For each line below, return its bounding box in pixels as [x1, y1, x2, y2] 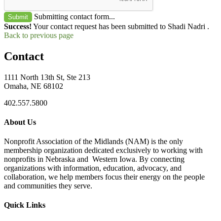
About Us [4, 117, 36, 126]
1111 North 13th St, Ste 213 [4, 73, 90, 81]
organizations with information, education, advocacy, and [4, 164, 182, 173]
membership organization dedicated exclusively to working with [4, 146, 203, 155]
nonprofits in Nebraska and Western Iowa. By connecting [4, 155, 184, 164]
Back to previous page [4, 31, 74, 39]
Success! [4, 22, 32, 31]
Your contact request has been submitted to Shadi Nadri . [32, 22, 209, 31]
